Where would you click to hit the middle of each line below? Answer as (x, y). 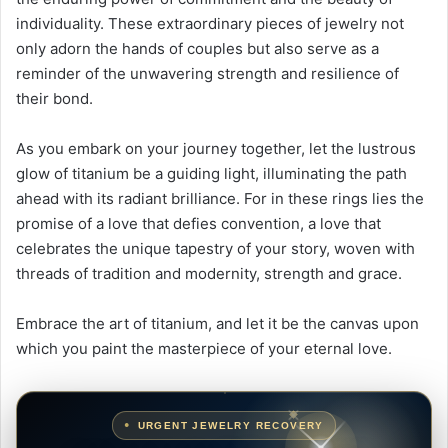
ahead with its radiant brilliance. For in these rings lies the (220, 199)
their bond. (54, 99)
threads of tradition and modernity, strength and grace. (209, 274)
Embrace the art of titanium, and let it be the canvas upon (217, 324)
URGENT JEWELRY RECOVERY (230, 426)
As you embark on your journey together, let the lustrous (216, 149)
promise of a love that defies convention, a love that (198, 224)
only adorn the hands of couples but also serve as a (197, 49)
